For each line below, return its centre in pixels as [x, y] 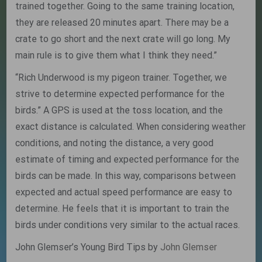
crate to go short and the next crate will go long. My [123, 39]
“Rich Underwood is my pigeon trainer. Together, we [121, 77]
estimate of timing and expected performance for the [127, 159]
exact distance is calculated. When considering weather [131, 127]
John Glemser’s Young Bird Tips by [88, 247]
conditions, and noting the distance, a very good [115, 143]
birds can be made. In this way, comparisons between [126, 176]
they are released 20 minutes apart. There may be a [122, 23]
